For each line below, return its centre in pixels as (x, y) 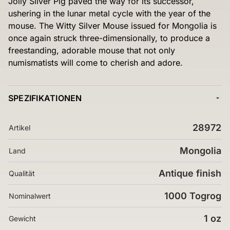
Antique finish (190, 173)
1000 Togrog (193, 196)
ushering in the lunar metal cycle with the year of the (109, 13)
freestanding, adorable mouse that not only (92, 50)
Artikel (20, 128)
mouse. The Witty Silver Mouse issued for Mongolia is (112, 26)
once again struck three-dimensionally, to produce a (109, 38)
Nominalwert (30, 196)
